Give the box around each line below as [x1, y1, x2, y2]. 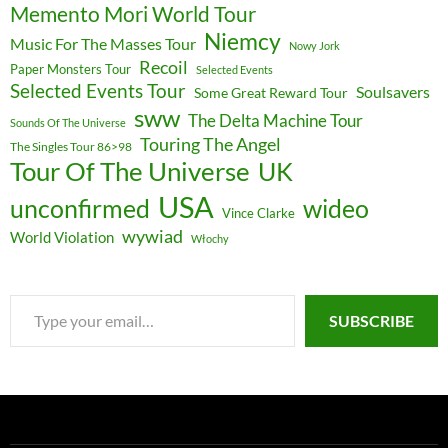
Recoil [139, 56, 188, 79]
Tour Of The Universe [10, 155, 250, 188]
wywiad [122, 225, 183, 248]
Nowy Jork [289, 39, 340, 53]
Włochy [191, 232, 229, 246]
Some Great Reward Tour [194, 84, 348, 102]
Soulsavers [356, 82, 430, 102]
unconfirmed [10, 193, 150, 224]
